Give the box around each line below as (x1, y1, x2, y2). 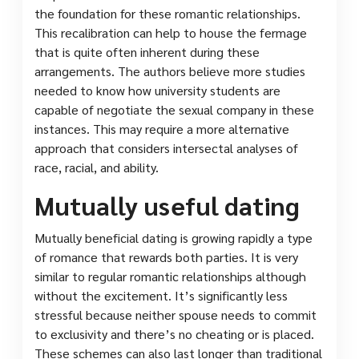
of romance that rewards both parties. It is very (34, 248, 298, 265)
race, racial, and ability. (34, 158, 159, 175)
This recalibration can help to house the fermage (34, 23, 307, 41)
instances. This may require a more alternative (34, 119, 289, 137)
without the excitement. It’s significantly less (34, 286, 288, 304)
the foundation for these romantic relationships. (34, 4, 301, 22)
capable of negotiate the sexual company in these (34, 100, 314, 118)
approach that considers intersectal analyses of (34, 139, 298, 156)
